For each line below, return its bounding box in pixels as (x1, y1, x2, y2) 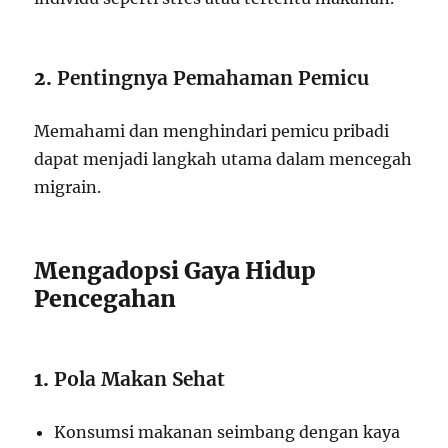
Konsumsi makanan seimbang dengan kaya (54, 422, 401, 443)
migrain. (34, 177, 102, 198)
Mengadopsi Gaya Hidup (34, 256, 317, 286)
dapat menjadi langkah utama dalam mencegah (34, 149, 413, 170)
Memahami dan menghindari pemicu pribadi (34, 121, 390, 142)
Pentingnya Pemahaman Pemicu (57, 66, 370, 91)
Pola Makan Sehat (54, 367, 226, 392)
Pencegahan (34, 284, 177, 314)
